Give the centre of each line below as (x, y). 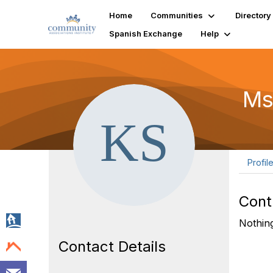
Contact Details (112, 246)
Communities (177, 15)
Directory (253, 15)
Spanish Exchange (146, 34)
